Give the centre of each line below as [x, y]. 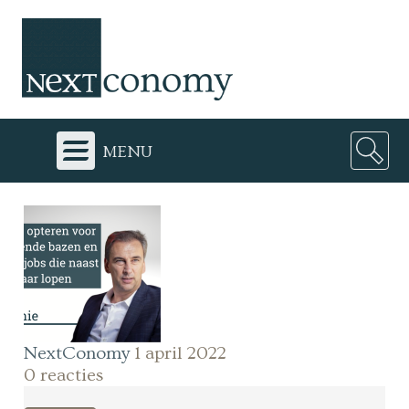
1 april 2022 [181, 353]
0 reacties [64, 375]
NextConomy [77, 353]
